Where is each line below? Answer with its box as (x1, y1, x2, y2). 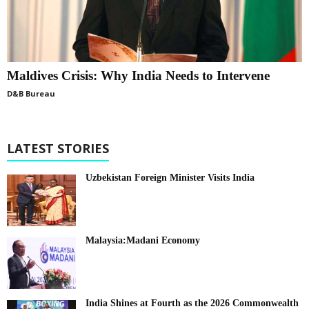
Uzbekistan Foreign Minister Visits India (86, 172, 255, 183)
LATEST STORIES (7, 140, 109, 157)
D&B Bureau (7, 88, 55, 99)
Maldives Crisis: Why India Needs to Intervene (7, 68, 270, 83)
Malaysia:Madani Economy (86, 235, 200, 246)
